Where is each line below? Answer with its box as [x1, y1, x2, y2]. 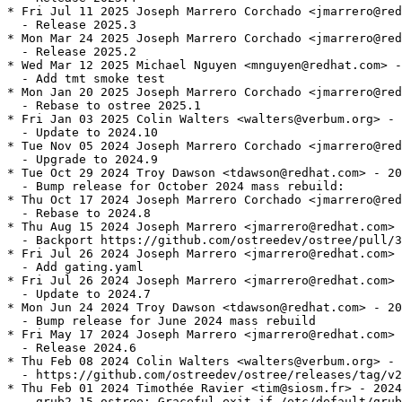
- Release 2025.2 [7, 45, 136, 59]
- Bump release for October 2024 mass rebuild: [7, 179, 345, 194]
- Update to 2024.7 [7, 287, 151, 301]
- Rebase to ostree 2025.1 [7, 99, 201, 113]
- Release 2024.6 [7, 341, 136, 355]
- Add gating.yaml [7, 260, 144, 275]
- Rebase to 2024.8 [7, 206, 151, 221]
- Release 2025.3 [7, 18, 136, 32]
